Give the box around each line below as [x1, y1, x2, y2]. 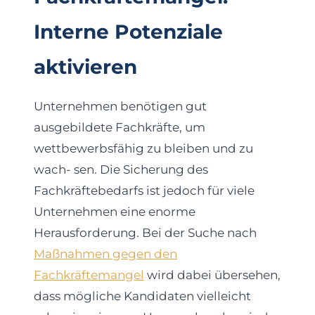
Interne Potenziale [34, 20, 223, 44]
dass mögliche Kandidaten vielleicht [34, 289, 251, 304]
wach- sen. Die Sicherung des [34, 162, 208, 177]
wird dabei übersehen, [144, 268, 281, 283]
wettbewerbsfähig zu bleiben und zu [34, 141, 253, 156]
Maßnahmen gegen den [34, 247, 177, 262]
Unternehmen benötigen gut [34, 99, 207, 114]
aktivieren [34, 55, 137, 79]
